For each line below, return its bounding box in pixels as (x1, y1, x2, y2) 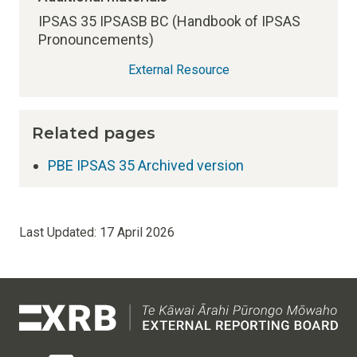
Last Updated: (19, 225, 100, 240)
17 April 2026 (100, 225, 175, 240)
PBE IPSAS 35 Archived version (48, 157, 244, 174)
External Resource (127, 62, 229, 77)
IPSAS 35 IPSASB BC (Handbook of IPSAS (38, 13, 300, 29)
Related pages (32, 124, 155, 143)
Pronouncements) (38, 31, 154, 48)
